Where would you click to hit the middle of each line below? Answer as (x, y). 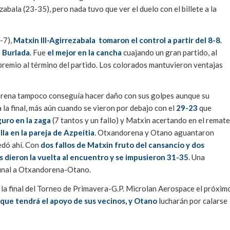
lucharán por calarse (192, 201)
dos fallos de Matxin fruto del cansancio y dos (122, 145)
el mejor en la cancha (84, 52)
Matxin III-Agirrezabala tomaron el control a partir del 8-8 (117, 40)
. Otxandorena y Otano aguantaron (154, 133)
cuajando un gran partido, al (169, 52)
